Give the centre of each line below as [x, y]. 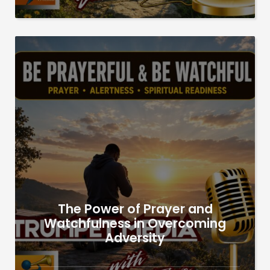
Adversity [135, 237]
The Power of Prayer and [135, 209]
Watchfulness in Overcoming [135, 223]
